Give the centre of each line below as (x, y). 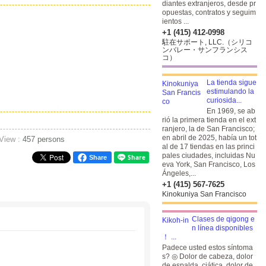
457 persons (44, 139)
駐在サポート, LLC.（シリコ (207, 42)
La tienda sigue (232, 83)
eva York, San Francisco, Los (209, 164)
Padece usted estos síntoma (208, 248)
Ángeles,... (179, 173)
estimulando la (230, 91)
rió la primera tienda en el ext (209, 120)
